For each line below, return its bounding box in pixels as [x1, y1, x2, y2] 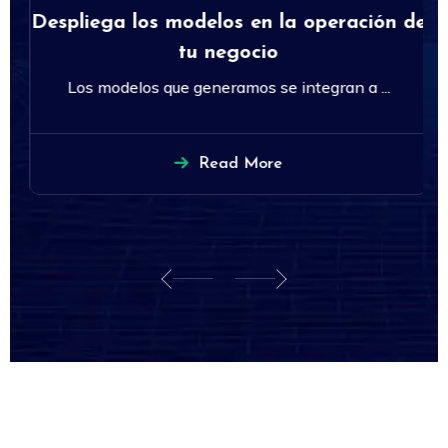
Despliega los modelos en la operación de [26, 12, 422, 33]
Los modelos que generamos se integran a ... [62, 76, 386, 97]
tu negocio [174, 42, 274, 63]
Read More [194, 155, 278, 172]
